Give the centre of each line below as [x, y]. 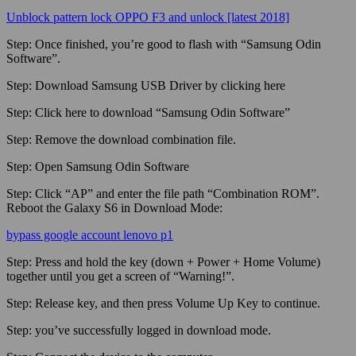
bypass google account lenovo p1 [90, 234]
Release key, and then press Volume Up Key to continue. [178, 303]
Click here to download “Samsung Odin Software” [163, 112]
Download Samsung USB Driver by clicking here [160, 85]
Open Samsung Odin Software [112, 166]
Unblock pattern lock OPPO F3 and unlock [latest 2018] [148, 17]
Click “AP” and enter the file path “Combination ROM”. [177, 193]
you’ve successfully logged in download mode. [153, 330]
